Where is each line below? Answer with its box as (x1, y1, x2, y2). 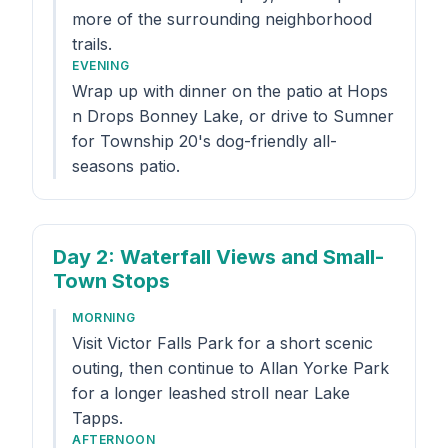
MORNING (72, 310, 136, 325)
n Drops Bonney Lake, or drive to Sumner (72, 106, 394, 126)
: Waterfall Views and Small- (108, 245, 384, 269)
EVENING (72, 58, 130, 73)
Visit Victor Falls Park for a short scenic (72, 333, 373, 353)
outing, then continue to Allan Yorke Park (72, 358, 389, 378)
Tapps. (72, 408, 123, 428)
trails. (72, 34, 112, 54)
